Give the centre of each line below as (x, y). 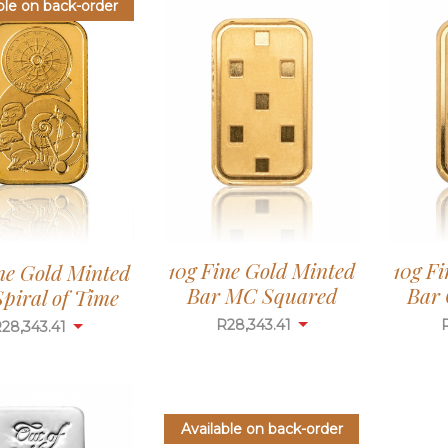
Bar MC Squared (261, 294)
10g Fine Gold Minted (261, 269)
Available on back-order (261, 428)
